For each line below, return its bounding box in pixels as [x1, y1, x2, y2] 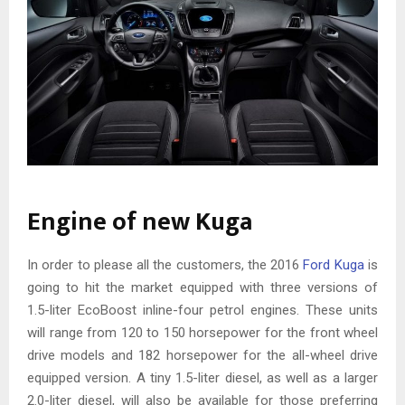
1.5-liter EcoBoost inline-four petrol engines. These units [27, 301, 378, 318]
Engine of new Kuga [27, 200, 252, 243]
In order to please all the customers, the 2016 [27, 256, 304, 273]
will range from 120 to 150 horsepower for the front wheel [27, 324, 378, 341]
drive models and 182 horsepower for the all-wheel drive [27, 346, 378, 363]
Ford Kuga [303, 256, 364, 273]
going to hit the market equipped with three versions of [27, 278, 378, 296]
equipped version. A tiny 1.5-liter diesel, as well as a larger [27, 369, 378, 386]
